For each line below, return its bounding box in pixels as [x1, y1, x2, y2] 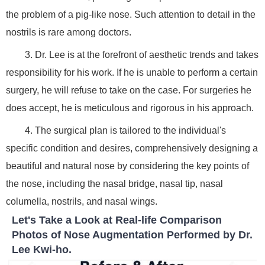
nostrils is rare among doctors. [6, 27, 131, 37]
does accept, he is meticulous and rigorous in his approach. [6, 102, 254, 113]
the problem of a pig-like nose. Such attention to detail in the [6, 9, 256, 20]
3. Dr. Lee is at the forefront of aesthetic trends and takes [25, 49, 258, 60]
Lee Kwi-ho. [12, 243, 72, 256]
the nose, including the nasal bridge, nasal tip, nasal [6, 178, 223, 189]
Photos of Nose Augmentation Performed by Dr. [12, 228, 253, 241]
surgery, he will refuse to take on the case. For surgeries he [6, 85, 251, 95]
